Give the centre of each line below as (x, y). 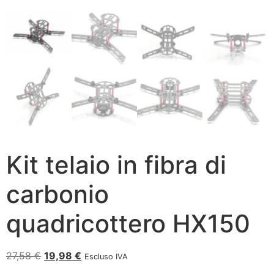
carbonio (57, 194)
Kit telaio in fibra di (116, 165)
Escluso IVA (106, 257)
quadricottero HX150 (128, 224)
